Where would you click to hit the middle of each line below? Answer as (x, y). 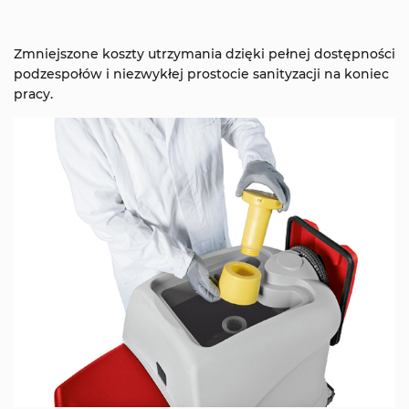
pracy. (33, 94)
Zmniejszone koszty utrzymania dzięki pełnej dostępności (204, 54)
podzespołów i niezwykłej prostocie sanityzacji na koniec (201, 74)
